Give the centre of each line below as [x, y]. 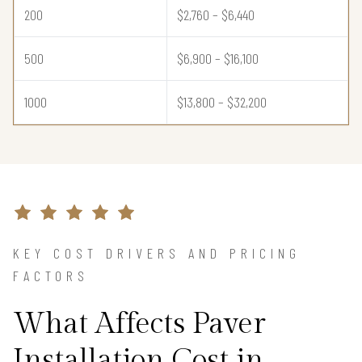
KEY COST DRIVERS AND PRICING [157, 253]
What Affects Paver [139, 324]
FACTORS [51, 276]
